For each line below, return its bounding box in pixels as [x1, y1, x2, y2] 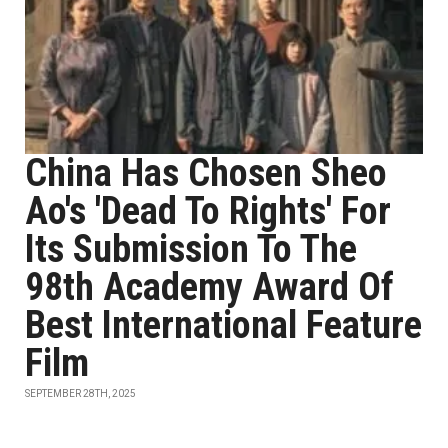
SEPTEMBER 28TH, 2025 [25, 388, 136, 399]
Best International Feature [25, 303, 422, 347]
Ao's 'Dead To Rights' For [25, 189, 391, 233]
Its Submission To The [25, 227, 357, 271]
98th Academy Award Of [25, 265, 394, 309]
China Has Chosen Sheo [25, 151, 387, 195]
